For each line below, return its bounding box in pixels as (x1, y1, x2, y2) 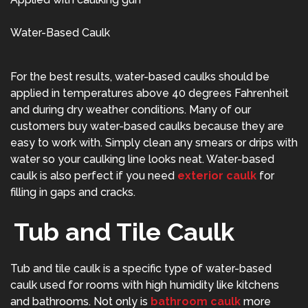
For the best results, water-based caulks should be (10, 70, 269, 84)
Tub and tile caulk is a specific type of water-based (10, 262, 272, 276)
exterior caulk (177, 169, 256, 183)
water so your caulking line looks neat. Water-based (10, 153, 274, 166)
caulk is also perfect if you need (10, 169, 177, 183)
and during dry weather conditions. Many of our (10, 103, 251, 117)
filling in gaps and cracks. (10, 186, 135, 199)
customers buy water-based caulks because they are (10, 120, 284, 133)
